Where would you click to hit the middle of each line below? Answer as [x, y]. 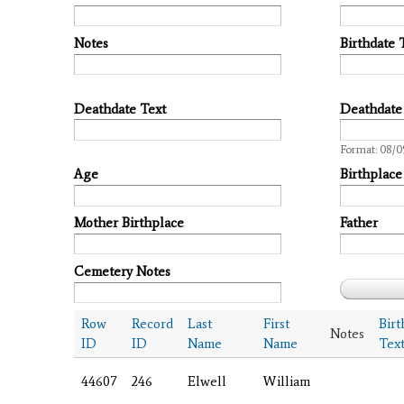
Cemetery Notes [122, 271]
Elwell [207, 381]
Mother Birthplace [129, 223]
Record [152, 323]
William [287, 381]
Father [359, 223]
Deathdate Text [120, 109]
